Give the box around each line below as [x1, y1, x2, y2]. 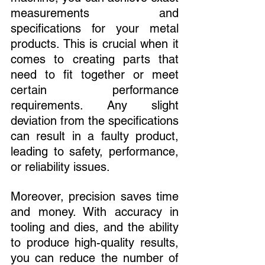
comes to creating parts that [11, 51, 179, 66]
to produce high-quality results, [11, 235, 179, 250]
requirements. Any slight [11, 98, 179, 112]
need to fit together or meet [11, 67, 179, 82]
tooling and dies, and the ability [11, 219, 179, 234]
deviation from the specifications [11, 113, 179, 128]
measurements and [11, 5, 179, 20]
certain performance [11, 82, 179, 97]
